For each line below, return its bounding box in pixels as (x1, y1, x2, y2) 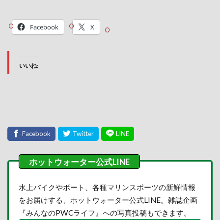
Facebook (30, 23, 58, 32)
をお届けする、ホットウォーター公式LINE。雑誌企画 (19, 195, 197, 204)
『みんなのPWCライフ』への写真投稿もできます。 (19, 208, 191, 217)
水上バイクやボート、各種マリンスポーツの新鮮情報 (19, 182, 195, 192)
